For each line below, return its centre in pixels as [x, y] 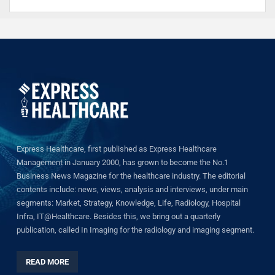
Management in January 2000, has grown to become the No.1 [122, 163]
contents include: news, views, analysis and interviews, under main [132, 190]
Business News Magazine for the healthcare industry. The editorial [131, 176]
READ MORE [47, 262]
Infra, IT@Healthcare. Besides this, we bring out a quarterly [118, 217]
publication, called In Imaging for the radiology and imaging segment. [135, 230]
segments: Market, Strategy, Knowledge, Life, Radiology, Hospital [129, 203]
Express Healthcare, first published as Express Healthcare [117, 149]
